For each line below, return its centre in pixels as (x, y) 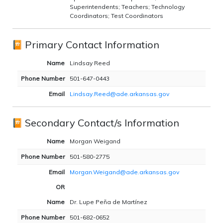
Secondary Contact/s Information (102, 123)
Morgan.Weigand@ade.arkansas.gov (124, 172)
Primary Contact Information (92, 45)
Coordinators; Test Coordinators (116, 16)
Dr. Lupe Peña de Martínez (109, 202)
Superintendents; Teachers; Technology (127, 7)
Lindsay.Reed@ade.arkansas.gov (119, 94)
